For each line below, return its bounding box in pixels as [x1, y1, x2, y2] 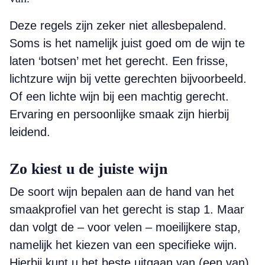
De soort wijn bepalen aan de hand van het [9, 185, 234, 198]
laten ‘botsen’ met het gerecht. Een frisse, [9, 54, 228, 67]
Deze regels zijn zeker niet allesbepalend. [9, 19, 227, 32]
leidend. [9, 125, 50, 138]
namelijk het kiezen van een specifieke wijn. [9, 238, 237, 251]
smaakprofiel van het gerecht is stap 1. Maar [9, 203, 244, 216]
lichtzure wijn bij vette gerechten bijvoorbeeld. [9, 72, 247, 85]
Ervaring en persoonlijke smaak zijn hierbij [9, 108, 229, 121]
